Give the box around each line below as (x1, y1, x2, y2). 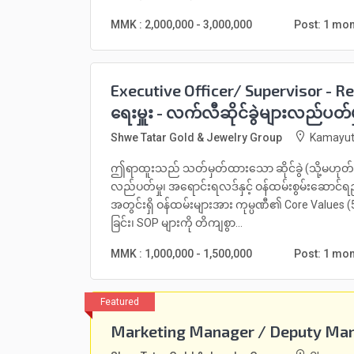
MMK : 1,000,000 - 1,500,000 (111, 247, 252, 260)
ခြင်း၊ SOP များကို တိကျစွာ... (111, 217, 243, 229)
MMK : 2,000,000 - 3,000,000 (111, 18, 252, 31)
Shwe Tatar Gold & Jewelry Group (111, 131, 282, 144)
